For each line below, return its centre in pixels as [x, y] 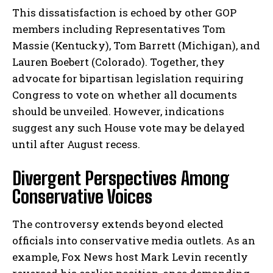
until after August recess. [76, 144]
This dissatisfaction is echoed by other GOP [124, 13]
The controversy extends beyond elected [118, 224]
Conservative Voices [82, 197]
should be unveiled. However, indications [118, 112]
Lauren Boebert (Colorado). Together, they [119, 62]
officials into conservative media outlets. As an [134, 241]
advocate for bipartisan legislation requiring [128, 79]
